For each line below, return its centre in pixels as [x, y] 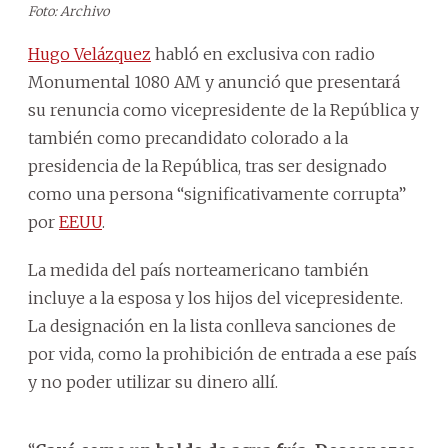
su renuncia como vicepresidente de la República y [223, 109]
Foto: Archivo [68, 11]
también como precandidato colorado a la [188, 137]
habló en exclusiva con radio [263, 53]
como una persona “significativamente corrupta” [217, 193]
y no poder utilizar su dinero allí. [153, 381]
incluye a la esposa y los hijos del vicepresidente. [215, 297]
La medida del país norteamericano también [198, 269]
